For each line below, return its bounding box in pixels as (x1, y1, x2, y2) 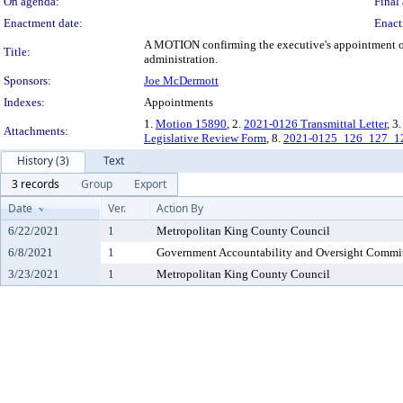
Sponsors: (4, 74, 51, 87)
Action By (157, 201, 203, 216)
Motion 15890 (156, 117, 227, 130)
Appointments (144, 95, 213, 109)
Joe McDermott (144, 74, 219, 87)
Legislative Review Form (144, 131, 266, 145)
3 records (12, 176, 59, 192)
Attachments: (4, 124, 68, 138)
